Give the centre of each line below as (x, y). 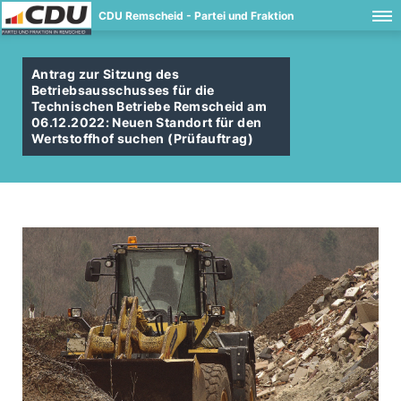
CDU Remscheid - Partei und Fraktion (196, 16)
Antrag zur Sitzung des (105, 74)
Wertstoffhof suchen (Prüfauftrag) (142, 138)
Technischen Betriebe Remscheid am (149, 106)
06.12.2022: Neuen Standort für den (147, 122)
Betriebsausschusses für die (123, 90)
